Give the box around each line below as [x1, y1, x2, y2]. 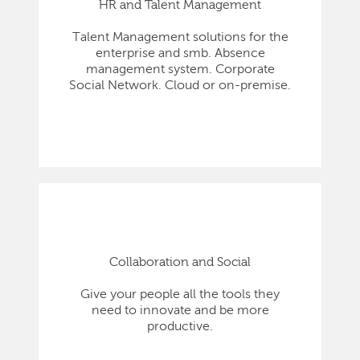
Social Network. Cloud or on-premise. [69, 80, 291, 93]
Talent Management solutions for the [72, 31, 288, 45]
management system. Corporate [85, 63, 275, 77]
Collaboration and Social [109, 256, 251, 270]
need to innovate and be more [91, 305, 269, 318]
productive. [147, 321, 213, 334]
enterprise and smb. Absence [95, 47, 265, 61]
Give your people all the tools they [80, 288, 280, 302]
